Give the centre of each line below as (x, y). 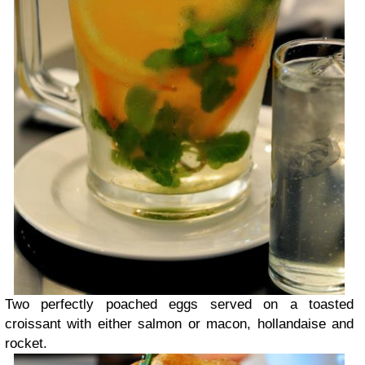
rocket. (26, 343)
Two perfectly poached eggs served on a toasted (179, 304)
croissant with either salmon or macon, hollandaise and (179, 323)
